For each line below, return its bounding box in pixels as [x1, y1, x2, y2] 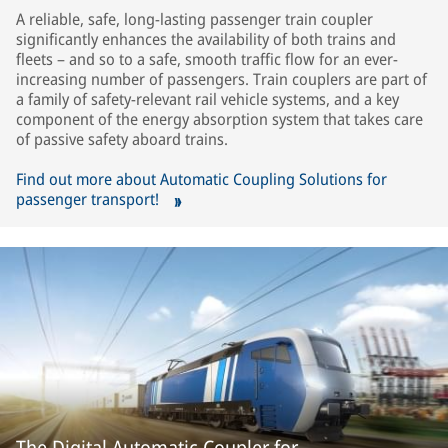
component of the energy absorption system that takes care [16, 108, 423, 130]
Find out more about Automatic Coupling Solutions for [16, 168, 387, 190]
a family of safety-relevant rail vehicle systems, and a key [16, 88, 399, 110]
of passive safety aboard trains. [16, 128, 228, 150]
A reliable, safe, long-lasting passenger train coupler [16, 8, 373, 30]
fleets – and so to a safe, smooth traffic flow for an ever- [16, 48, 398, 70]
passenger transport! [16, 188, 163, 210]
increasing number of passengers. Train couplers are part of [16, 68, 427, 90]
